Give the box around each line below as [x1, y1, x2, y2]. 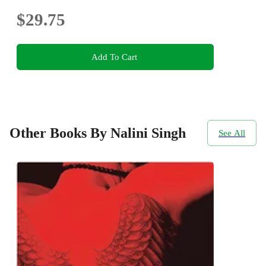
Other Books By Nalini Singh [9, 125, 186, 141]
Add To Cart [91, 52, 137, 62]
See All [218, 128, 245, 138]
